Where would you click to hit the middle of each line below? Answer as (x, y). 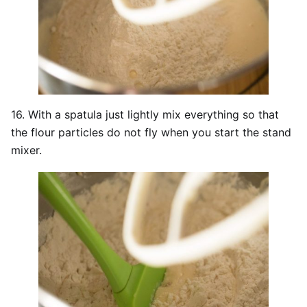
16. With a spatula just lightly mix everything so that (145, 114)
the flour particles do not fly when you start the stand (151, 132)
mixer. (26, 150)
